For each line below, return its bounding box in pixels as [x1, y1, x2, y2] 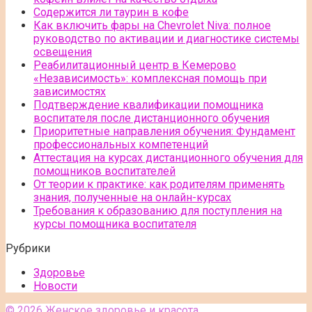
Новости [33, 279, 77, 292]
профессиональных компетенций [33, 137, 208, 151]
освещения [33, 45, 92, 58]
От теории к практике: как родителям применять [33, 177, 285, 191]
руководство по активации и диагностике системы [33, 31, 299, 45]
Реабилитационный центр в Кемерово [33, 58, 236, 72]
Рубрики [6, 241, 50, 255]
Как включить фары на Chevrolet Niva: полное [33, 18, 271, 32]
